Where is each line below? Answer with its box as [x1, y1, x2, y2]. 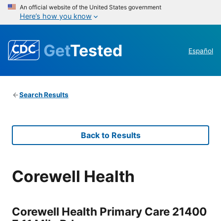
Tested [70, 40, 122, 60]
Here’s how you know [20, 12, 92, 20]
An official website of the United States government [20, 3, 161, 11]
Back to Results [80, 130, 141, 141]
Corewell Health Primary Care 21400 [12, 204, 207, 218]
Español [188, 47, 213, 55]
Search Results [19, 91, 69, 99]
